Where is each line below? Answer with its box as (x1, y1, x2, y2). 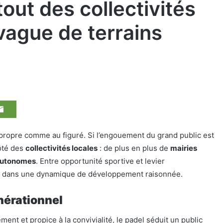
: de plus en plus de (98, 143, 170, 153)
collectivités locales (25, 143, 98, 153)
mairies (170, 143, 197, 153)
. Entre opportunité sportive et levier (36, 156, 165, 166)
